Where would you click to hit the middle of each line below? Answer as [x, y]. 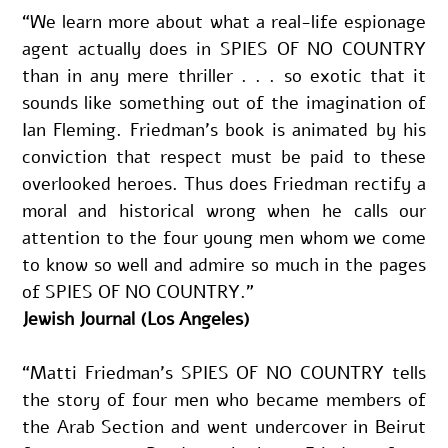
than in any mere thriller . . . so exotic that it [224, 75]
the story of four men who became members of [224, 399]
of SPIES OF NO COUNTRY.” [137, 291]
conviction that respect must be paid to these [224, 156]
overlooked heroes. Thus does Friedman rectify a [224, 183]
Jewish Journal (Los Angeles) [135, 318]
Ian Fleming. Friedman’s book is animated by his [224, 129]
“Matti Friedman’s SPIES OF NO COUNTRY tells [224, 372]
